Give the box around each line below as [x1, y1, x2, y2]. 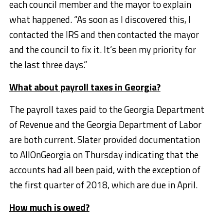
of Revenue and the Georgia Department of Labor [9, 117, 201, 131]
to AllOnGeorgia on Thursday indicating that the [9, 147, 199, 162]
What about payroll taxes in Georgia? [9, 79, 161, 94]
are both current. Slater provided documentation [9, 132, 200, 146]
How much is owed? [9, 200, 90, 214]
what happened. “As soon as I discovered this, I [9, 12, 191, 26]
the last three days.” [9, 57, 87, 72]
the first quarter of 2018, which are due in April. [9, 177, 198, 192]
